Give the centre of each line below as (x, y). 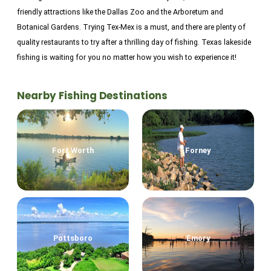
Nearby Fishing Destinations (92, 96)
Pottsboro (73, 238)
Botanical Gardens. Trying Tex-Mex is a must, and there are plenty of (131, 27)
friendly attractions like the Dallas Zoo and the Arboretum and (120, 11)
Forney (198, 150)
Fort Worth (73, 150)
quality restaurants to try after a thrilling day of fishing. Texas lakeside (134, 42)
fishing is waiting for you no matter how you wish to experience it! (127, 57)
